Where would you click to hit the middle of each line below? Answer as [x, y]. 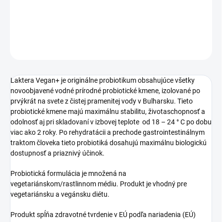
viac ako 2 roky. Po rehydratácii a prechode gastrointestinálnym [108, 133]
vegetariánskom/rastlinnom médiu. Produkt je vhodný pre [99, 184]
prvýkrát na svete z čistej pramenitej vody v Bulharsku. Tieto [102, 101]
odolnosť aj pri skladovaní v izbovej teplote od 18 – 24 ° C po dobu [111, 122]
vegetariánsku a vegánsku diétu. [60, 194]
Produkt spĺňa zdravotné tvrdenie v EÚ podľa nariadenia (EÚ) [103, 215]
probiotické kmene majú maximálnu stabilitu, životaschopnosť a [108, 112]
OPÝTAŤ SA [185, 48]
